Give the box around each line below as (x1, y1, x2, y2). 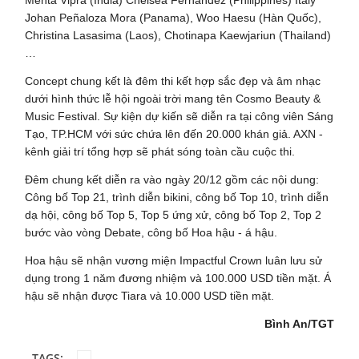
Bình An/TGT (264, 317, 334, 330)
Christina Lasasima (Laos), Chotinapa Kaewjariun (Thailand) (25, 28, 332, 42)
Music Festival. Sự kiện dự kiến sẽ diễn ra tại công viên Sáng (25, 109, 334, 123)
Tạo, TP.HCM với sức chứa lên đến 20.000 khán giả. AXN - (25, 127, 324, 140)
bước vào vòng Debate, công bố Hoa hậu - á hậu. (25, 225, 278, 239)
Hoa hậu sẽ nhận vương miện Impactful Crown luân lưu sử (25, 253, 323, 267)
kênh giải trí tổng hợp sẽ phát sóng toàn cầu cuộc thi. (25, 144, 299, 158)
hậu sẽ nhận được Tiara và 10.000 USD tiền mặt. (25, 288, 275, 302)
